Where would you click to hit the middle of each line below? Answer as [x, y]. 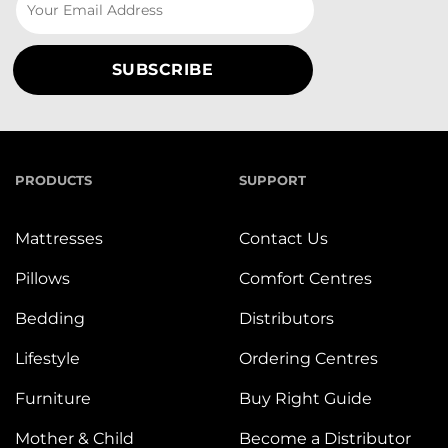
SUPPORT [272, 180]
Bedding [50, 318]
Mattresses [59, 238]
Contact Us [283, 238]
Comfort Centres [305, 278]
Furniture [53, 398]
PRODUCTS [53, 180]
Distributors [286, 318]
